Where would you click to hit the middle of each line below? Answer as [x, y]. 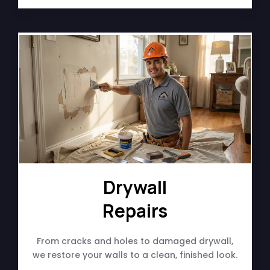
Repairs [135, 211]
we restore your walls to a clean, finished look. [135, 255]
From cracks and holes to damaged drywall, [135, 241]
